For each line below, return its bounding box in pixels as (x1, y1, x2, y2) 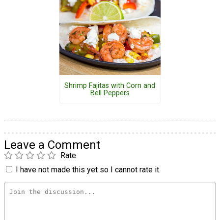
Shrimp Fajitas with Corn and (64, 82, 156, 90)
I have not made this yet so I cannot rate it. (16, 165, 161, 175)
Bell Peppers (90, 89, 130, 98)
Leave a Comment (4, 138, 100, 152)
